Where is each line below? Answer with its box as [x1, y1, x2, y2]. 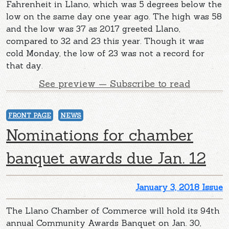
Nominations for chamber [6, 125, 193, 145]
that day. [6, 60, 43, 71]
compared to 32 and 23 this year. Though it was [6, 36, 204, 47]
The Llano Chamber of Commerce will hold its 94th [6, 205, 220, 216]
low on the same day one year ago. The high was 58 [6, 11, 222, 22]
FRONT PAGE [8, 111, 51, 120]
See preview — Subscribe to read [39, 78, 190, 90]
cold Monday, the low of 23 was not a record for [6, 48, 204, 59]
